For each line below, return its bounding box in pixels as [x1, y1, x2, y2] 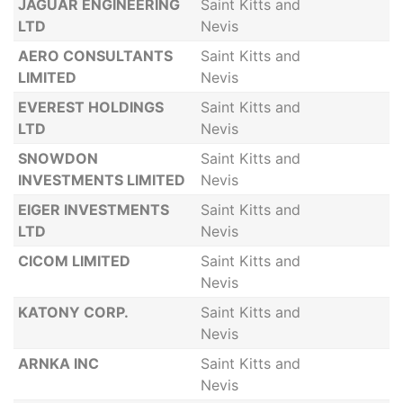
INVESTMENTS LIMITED [17, 171, 185, 189]
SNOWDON [17, 149, 98, 167]
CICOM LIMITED [17, 252, 130, 270]
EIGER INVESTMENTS [17, 201, 169, 219]
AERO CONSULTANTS [17, 47, 173, 65]
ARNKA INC [17, 354, 99, 372]
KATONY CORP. [17, 303, 129, 321]
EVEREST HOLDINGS [17, 98, 164, 116]
